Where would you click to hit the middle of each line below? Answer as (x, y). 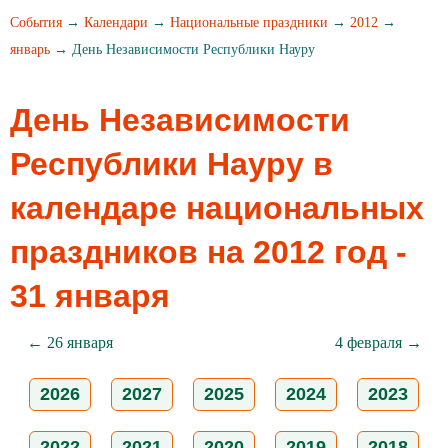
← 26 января (69, 342)
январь (30, 49)
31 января (90, 296)
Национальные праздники (249, 22)
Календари (116, 22)
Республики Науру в (171, 164)
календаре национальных (217, 208)
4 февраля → (378, 342)
